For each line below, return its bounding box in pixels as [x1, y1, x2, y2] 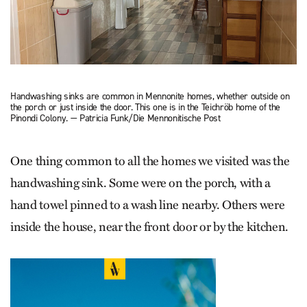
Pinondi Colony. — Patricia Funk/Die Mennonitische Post [10, 111, 221, 125]
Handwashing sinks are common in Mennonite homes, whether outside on [10, 89, 290, 103]
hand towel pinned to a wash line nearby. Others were [10, 197, 285, 212]
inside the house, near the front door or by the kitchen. [10, 219, 288, 234]
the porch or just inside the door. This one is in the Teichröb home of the [10, 100, 280, 114]
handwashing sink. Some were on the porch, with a [10, 175, 271, 191]
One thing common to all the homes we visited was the [10, 153, 290, 169]
